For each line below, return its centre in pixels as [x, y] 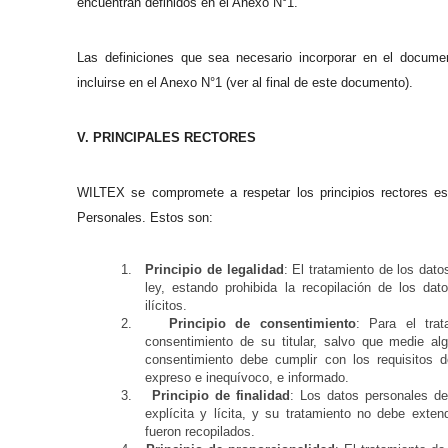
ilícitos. [166, 305]
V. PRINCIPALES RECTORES [166, 137]
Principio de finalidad [221, 395]
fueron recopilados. [200, 431]
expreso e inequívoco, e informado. [247, 377]
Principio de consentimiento [262, 323]
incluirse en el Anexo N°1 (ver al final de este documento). [245, 82]
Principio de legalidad [214, 269]
